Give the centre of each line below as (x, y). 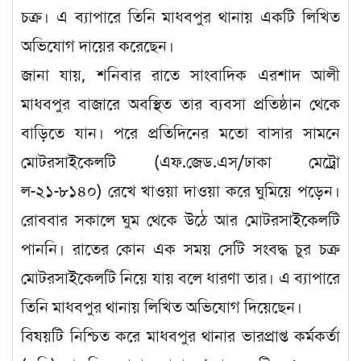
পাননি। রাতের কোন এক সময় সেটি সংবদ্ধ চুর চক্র (180, 250)
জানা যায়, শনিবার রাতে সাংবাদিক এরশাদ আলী (180, 76)
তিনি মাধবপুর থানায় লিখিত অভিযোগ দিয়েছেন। (162, 308)
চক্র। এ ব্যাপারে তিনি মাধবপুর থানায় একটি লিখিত (180, 18)
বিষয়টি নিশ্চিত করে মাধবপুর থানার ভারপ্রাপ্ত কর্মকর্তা (180, 337)
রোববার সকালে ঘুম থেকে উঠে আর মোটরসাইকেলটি (180, 221)
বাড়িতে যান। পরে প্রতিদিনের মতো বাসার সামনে (180, 134)
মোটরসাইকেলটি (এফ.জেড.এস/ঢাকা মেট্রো (180, 163)
